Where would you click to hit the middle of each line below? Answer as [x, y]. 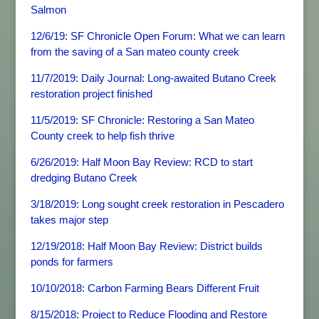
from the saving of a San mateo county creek [135, 52]
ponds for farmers [72, 262]
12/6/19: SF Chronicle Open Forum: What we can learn [157, 36]
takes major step [69, 220]
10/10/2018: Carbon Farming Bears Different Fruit [145, 288]
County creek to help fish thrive [102, 136]
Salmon [48, 10]
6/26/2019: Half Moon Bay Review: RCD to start [141, 162]
